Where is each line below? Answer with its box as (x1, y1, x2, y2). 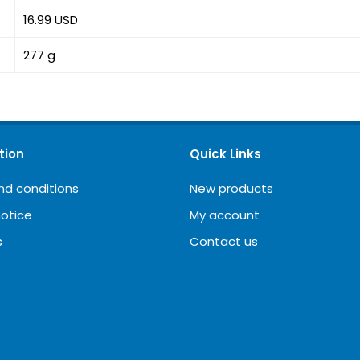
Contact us (190, 233, 258, 250)
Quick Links (190, 145, 261, 162)
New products (190, 180, 273, 197)
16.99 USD (23, 11, 79, 28)
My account (190, 207, 260, 223)
